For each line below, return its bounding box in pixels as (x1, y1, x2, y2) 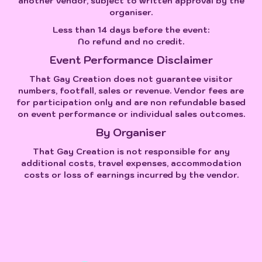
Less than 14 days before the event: (53, 24, 209, 35)
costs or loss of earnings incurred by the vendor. (23, 169, 239, 180)
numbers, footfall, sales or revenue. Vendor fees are (18, 85, 244, 96)
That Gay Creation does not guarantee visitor (29, 73, 233, 84)
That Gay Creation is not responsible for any (32, 146, 230, 157)
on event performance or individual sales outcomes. (17, 108, 245, 119)
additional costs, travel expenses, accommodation (20, 157, 242, 168)
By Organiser (96, 125, 166, 139)
